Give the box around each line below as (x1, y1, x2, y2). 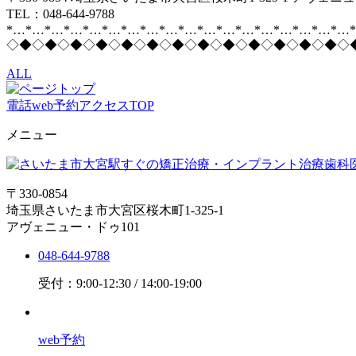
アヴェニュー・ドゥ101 (6, 219, 140, 234)
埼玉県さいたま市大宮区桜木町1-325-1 (6, 203, 224, 217)
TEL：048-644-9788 (6, 6, 114, 21)
